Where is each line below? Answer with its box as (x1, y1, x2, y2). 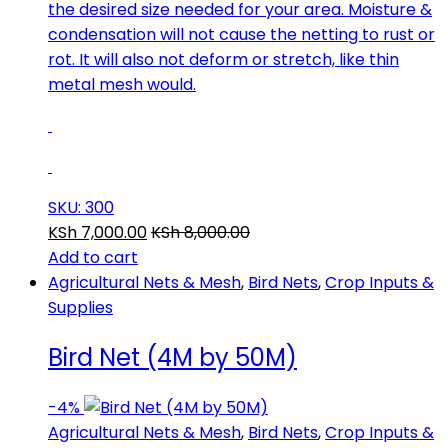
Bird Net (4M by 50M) (48, 341, 297, 375)
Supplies (48, 296, 113, 320)
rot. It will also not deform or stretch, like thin (48, 48, 399, 72)
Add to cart (48, 246, 138, 270)
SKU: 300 (48, 196, 114, 220)
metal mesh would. (48, 73, 196, 97)
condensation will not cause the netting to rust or (48, 23, 435, 47)
